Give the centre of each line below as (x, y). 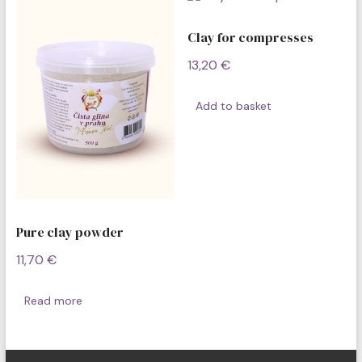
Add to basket (234, 106)
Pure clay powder (69, 232)
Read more (53, 301)
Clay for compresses (251, 37)
